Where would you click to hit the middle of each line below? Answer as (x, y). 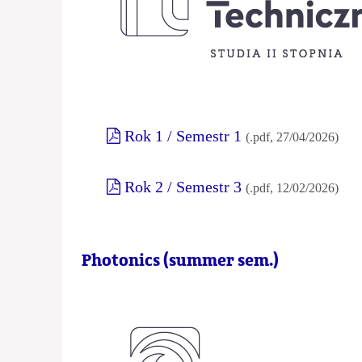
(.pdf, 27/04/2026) (293, 137)
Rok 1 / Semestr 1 (183, 136)
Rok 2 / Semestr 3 (183, 187)
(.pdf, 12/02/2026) (293, 188)
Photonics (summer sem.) (181, 261)
